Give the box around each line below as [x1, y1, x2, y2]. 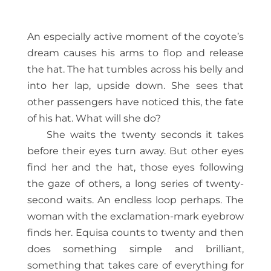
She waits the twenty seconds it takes [46, 129, 244, 141]
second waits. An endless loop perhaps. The [27, 194, 244, 206]
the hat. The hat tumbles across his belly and [27, 64, 244, 76]
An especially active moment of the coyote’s [27, 31, 244, 43]
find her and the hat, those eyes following [27, 162, 244, 174]
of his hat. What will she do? [27, 113, 161, 125]
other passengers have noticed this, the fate [27, 96, 244, 108]
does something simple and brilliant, [27, 243, 244, 255]
